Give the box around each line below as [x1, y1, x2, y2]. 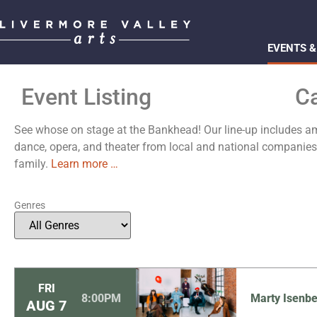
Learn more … [51, 157, 118, 171]
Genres [14, 199, 45, 211]
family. [14, 157, 51, 171]
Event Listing [21, 83, 151, 110]
